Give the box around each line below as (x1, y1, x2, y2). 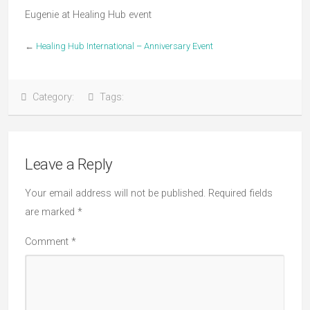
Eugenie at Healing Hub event (25, 9, 152, 21)
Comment (25, 236, 71, 248)
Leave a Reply (25, 155, 113, 173)
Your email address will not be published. (25, 188, 206, 199)
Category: (27, 91, 88, 103)
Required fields (208, 188, 273, 199)
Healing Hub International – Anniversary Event (36, 41, 213, 51)
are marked (25, 206, 77, 218)
